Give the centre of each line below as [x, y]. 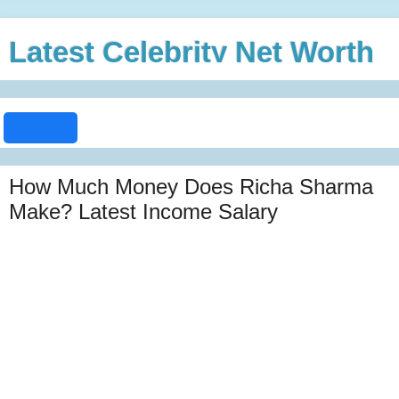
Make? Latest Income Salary [143, 212]
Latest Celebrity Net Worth [191, 52]
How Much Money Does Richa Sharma [191, 187]
